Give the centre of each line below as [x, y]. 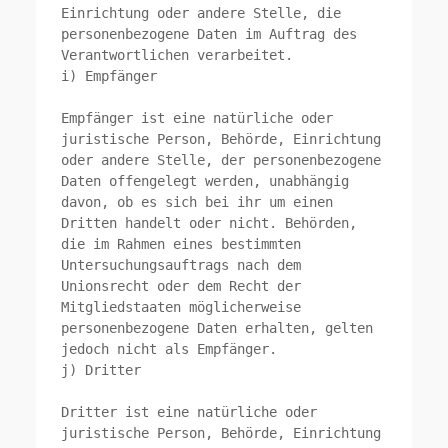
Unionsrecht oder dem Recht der [181, 286]
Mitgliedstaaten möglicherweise [181, 307]
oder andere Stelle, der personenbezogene [221, 160]
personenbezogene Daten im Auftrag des [209, 34]
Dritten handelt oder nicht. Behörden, [209, 223]
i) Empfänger [109, 76]
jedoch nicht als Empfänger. [169, 349]
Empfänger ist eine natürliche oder [197, 118]
